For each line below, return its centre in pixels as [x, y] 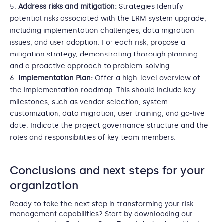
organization [44, 186]
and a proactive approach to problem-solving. [91, 66]
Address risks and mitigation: [68, 7]
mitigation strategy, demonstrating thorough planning [104, 54]
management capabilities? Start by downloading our [101, 214]
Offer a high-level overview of [146, 78]
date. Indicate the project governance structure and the [109, 126]
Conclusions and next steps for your [107, 171]
